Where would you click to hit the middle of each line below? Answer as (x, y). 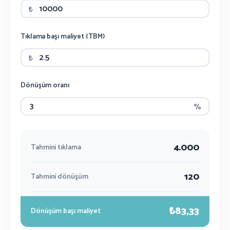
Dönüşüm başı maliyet (66, 211)
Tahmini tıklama (56, 148)
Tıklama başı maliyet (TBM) (63, 37)
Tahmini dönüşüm (60, 177)
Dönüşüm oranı (45, 85)
